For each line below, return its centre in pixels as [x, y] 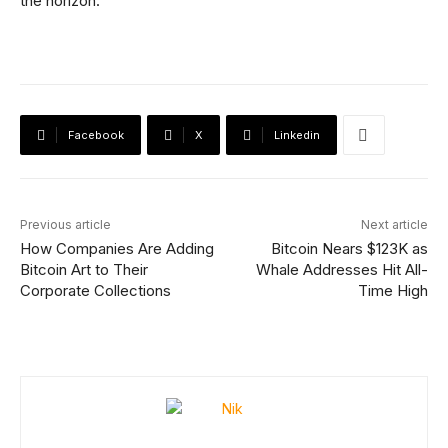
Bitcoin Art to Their [84, 269]
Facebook [96, 135]
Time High [392, 290]
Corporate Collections [95, 290]
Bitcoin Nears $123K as [349, 248]
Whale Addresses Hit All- [341, 269]
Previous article [65, 224]
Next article [394, 224]
